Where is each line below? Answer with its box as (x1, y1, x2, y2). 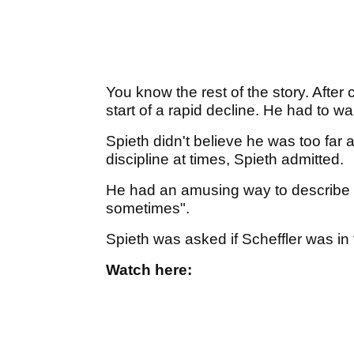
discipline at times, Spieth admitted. (106, 151, 348, 168)
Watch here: (106, 262, 192, 279)
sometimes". (106, 200, 194, 217)
